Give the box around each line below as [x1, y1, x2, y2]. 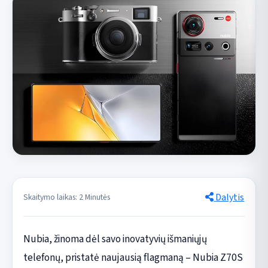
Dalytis [215, 190, 245, 204]
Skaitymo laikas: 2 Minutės [23, 191, 110, 203]
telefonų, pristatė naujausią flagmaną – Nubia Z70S [23, 250, 243, 266]
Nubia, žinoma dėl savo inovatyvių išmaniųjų [23, 232, 207, 247]
